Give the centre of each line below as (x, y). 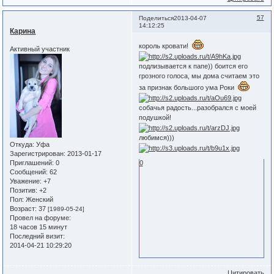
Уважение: (26, 181)
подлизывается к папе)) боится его (193, 66)
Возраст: (24, 209)
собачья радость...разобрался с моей (197, 107)
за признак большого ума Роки (188, 87)
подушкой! (155, 117)
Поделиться (156, 18)
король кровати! (165, 46)
